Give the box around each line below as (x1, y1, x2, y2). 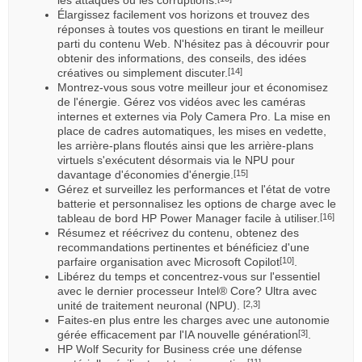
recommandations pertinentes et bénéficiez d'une (57, 240, 309, 254)
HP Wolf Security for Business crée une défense (57, 342, 302, 356)
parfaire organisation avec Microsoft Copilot (57, 255, 280, 268)
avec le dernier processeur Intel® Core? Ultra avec (57, 284, 317, 297)
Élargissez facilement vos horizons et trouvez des (57, 7, 309, 21)
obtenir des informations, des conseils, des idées (57, 51, 306, 65)
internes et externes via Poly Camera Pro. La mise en (57, 109, 330, 123)
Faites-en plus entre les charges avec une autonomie (57, 313, 330, 326)
